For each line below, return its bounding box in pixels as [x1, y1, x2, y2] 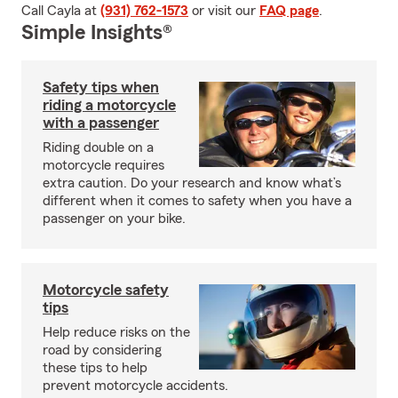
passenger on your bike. [43, 211, 186, 226]
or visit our [188, 4, 259, 18]
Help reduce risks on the [43, 325, 190, 339]
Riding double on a [43, 140, 154, 155]
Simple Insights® [21, 22, 172, 44]
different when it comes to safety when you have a [43, 194, 352, 208]
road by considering [43, 343, 162, 357]
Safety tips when [43, 79, 159, 95]
